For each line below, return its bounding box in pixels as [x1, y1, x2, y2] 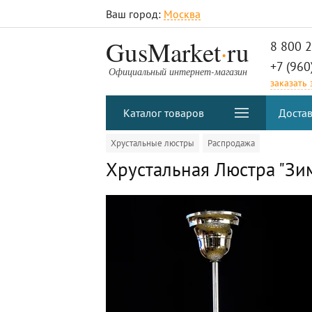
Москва [164, 7, 201, 21]
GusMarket [106, 35, 221, 69]
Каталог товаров [123, 106, 204, 120]
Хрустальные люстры [111, 137, 194, 149]
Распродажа [208, 137, 255, 149]
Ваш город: [106, 7, 164, 21]
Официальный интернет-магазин [108, 65, 247, 78]
